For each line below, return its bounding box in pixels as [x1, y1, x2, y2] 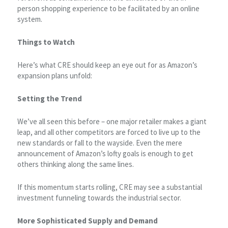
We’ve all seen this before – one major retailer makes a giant [17, 116, 207, 126]
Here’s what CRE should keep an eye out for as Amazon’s [17, 60, 197, 70]
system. [17, 14, 42, 24]
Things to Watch [17, 37, 75, 47]
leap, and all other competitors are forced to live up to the [17, 127, 201, 137]
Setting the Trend [17, 93, 82, 103]
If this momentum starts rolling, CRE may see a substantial [17, 182, 202, 192]
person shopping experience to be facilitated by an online [17, 3, 199, 13]
